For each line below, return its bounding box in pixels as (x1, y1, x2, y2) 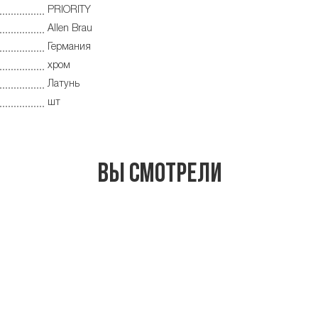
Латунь (48, 79, 79, 89)
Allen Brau (48, 23, 92, 33)
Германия (48, 42, 91, 52)
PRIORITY (48, 5, 91, 15)
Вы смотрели (97, 161, 221, 190)
